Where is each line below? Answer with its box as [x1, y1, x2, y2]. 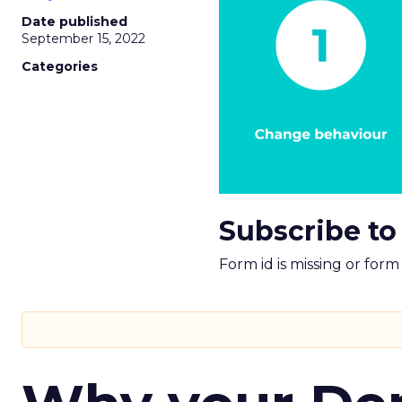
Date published [22, 13, 127, 30]
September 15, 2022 [22, 31, 145, 47]
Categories [22, 58, 98, 74]
